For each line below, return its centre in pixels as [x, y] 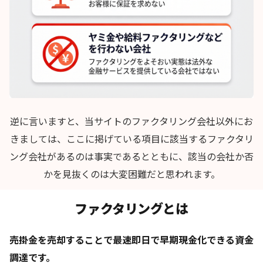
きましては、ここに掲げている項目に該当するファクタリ [131, 138]
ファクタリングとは [131, 208]
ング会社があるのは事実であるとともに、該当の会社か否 [131, 156]
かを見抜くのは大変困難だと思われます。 [131, 173]
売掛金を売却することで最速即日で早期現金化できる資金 [131, 239]
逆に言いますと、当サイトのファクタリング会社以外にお [131, 121]
